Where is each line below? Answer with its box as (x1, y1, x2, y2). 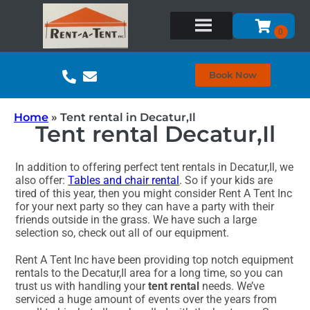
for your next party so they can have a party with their (15, 200, 275, 214)
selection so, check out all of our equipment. (15, 226, 230, 240)
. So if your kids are (179, 174, 273, 188)
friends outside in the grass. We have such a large (15, 213, 257, 227)
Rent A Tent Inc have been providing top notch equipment (15, 253, 294, 267)
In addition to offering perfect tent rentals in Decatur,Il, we (15, 161, 294, 174)
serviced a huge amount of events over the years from (15, 293, 277, 307)
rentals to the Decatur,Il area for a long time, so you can (15, 266, 284, 280)
